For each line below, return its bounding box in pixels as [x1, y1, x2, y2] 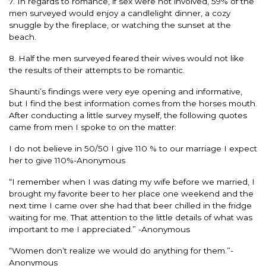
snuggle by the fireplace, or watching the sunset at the [9, 20, 231, 30]
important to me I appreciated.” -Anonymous [9, 224, 190, 234]
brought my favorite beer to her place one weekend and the [9, 188, 254, 198]
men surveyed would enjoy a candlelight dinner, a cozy [9, 8, 230, 18]
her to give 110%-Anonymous [9, 155, 125, 165]
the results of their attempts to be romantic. [9, 65, 185, 75]
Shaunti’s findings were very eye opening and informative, [9, 86, 242, 96]
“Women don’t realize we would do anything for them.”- [9, 245, 233, 255]
